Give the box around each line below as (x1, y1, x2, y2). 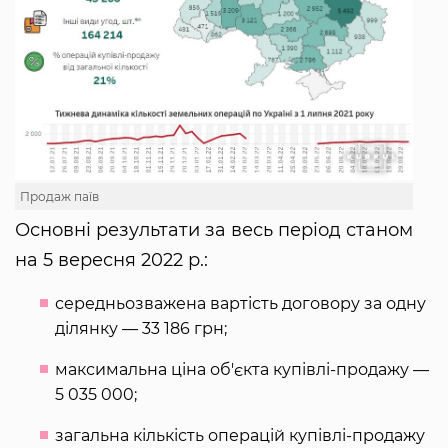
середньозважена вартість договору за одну (55, 293, 426, 313)
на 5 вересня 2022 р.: (15, 248, 208, 271)
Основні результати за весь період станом (15, 218, 413, 241)
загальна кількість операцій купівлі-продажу (55, 425, 425, 445)
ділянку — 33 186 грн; (55, 318, 227, 338)
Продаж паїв (20, 188, 99, 204)
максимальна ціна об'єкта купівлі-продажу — (55, 359, 429, 379)
